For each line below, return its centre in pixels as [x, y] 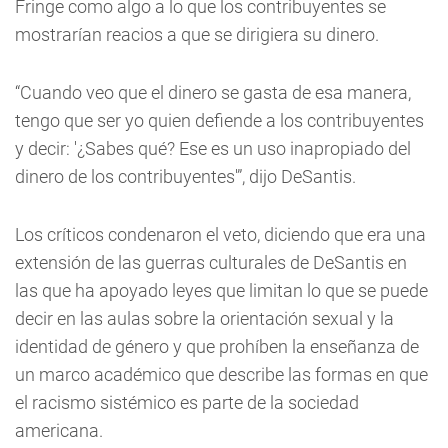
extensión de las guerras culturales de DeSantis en [211, 262]
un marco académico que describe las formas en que [221, 374]
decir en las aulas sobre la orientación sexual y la [204, 318]
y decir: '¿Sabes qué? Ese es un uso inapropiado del [213, 148]
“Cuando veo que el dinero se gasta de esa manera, [213, 92]
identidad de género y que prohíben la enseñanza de [217, 346]
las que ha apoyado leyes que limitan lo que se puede [221, 290]
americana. [59, 430]
